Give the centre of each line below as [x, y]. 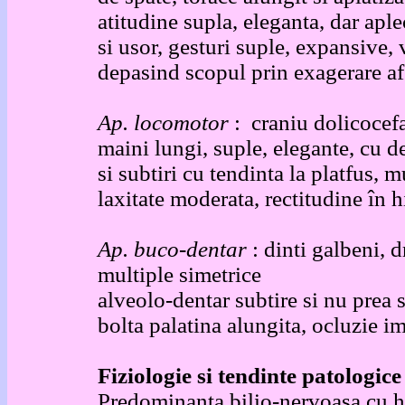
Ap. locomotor [166, 122]
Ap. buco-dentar [175, 249]
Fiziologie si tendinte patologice [250, 376]
